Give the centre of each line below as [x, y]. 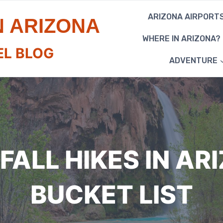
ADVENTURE [193, 61]
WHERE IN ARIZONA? [182, 39]
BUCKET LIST [111, 195]
